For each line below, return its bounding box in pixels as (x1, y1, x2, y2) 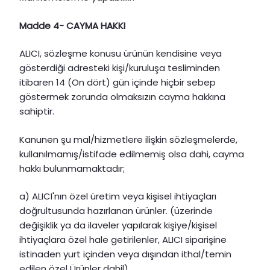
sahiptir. (19, 105, 54, 118)
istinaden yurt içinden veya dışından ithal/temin (19, 248, 231, 261)
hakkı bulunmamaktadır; (19, 162, 125, 175)
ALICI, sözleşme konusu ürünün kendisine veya (19, 47, 222, 60)
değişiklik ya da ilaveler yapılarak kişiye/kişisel (19, 219, 217, 232)
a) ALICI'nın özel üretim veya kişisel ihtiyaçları (19, 190, 216, 203)
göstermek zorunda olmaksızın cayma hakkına (19, 90, 225, 104)
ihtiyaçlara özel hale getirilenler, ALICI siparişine (19, 233, 227, 246)
